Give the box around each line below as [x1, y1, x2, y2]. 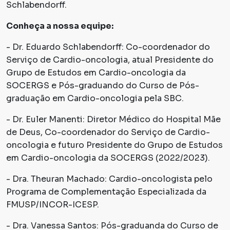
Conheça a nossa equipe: [6, 21, 113, 32]
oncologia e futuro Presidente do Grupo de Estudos [6, 140, 223, 151]
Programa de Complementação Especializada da [6, 186, 206, 198]
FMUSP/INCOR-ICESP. [6, 199, 99, 210]
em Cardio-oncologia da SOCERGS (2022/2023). [6, 152, 210, 164]
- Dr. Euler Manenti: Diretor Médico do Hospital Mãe [6, 114, 221, 125]
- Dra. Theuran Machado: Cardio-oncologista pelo [6, 174, 213, 185]
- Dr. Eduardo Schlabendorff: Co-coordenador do [6, 42, 210, 53]
